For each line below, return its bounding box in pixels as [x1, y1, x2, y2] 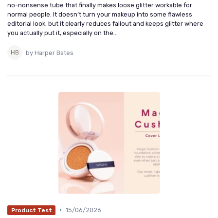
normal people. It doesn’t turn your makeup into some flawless [7, 11, 192, 18]
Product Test [11, 206, 52, 214]
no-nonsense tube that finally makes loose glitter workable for [7, 1, 192, 9]
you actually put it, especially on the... [7, 29, 118, 37]
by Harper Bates [26, 49, 73, 56]
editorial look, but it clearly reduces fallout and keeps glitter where [7, 20, 203, 28]
